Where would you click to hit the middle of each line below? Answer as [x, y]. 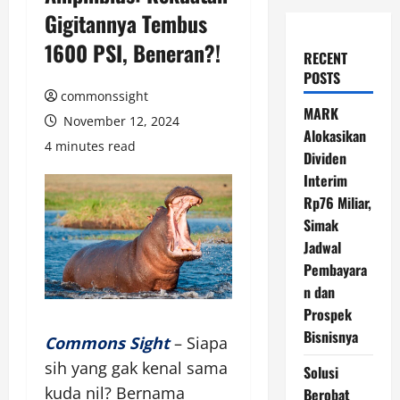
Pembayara [335, 270]
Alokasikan [334, 136]
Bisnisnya [330, 337]
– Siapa [199, 342]
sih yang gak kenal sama [136, 367]
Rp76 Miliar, [337, 203]
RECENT [325, 58]
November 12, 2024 [120, 121]
